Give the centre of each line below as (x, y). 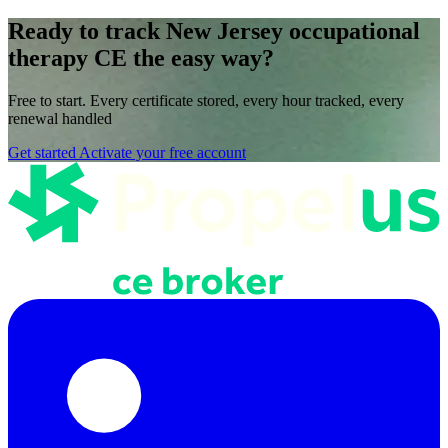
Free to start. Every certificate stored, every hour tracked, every (206, 100)
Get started (42, 152)
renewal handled (60, 118)
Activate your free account (162, 152)
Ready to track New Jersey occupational (214, 31)
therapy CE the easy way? (141, 58)
